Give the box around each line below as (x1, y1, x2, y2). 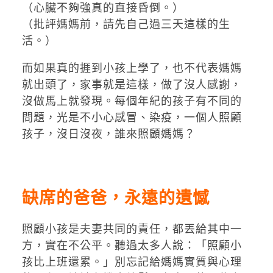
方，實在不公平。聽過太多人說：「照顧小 (21, 238, 242, 252)
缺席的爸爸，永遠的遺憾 (21, 188, 210, 208)
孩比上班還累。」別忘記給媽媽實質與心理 (21, 255, 242, 268)
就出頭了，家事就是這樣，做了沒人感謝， (21, 78, 242, 91)
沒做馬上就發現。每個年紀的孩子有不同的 (21, 94, 242, 108)
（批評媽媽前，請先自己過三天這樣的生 (21, 18, 230, 31)
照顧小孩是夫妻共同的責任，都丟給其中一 (21, 222, 242, 235)
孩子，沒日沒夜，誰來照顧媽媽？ (21, 127, 196, 141)
